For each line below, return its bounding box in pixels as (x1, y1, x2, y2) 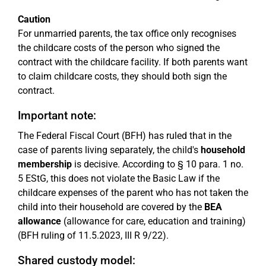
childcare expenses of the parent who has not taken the (18, 187, 248, 198)
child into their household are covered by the (18, 201, 204, 213)
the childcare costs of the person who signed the (18, 42, 220, 53)
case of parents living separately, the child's (18, 144, 201, 156)
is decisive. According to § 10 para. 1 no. (72, 159, 243, 170)
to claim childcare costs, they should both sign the (18, 71, 227, 82)
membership (18, 159, 72, 170)
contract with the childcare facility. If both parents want (18, 56, 248, 68)
